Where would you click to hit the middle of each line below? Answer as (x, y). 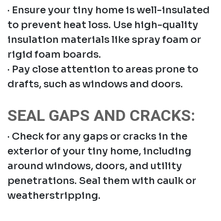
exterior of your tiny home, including (99, 151)
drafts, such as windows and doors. (95, 84)
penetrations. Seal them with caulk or (102, 181)
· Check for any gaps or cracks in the (97, 136)
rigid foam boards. (54, 54)
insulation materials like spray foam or (104, 39)
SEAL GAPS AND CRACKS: (101, 115)
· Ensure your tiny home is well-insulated (109, 10)
